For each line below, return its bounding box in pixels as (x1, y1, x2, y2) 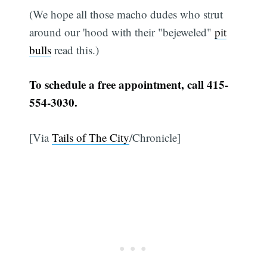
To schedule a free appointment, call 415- (29, 76, 229, 93)
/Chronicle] (129, 129, 181, 145)
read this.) (51, 42, 100, 57)
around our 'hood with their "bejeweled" (29, 24, 215, 39)
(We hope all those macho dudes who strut (29, 6, 223, 21)
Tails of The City (52, 129, 130, 145)
